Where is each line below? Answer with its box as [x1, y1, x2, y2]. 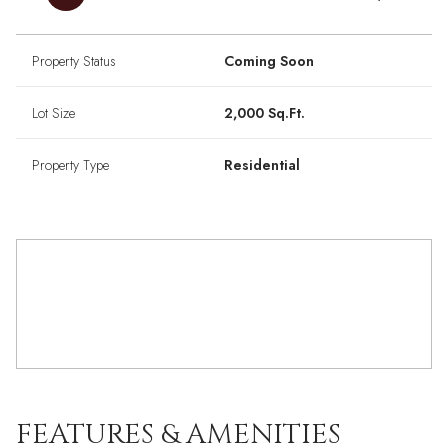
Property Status [32, 51, 116, 71]
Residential [224, 155, 300, 175]
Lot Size [32, 103, 75, 123]
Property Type [32, 155, 109, 175]
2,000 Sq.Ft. [224, 103, 305, 123]
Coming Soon [224, 51, 314, 71]
